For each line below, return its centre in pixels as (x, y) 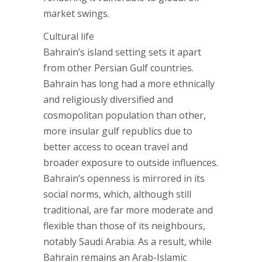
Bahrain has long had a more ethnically (129, 84)
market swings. (76, 13)
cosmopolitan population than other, (125, 115)
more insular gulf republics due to (118, 131)
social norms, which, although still (117, 194)
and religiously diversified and (108, 99)
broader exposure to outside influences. (131, 163)
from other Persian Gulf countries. (118, 68)
